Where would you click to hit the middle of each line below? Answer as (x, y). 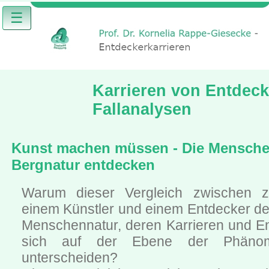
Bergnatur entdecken (83, 165)
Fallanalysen (142, 110)
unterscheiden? (70, 258)
